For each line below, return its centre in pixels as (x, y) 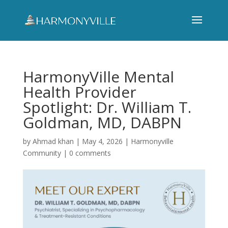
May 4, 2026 (102, 141)
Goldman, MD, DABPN (102, 122)
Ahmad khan (53, 141)
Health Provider (79, 92)
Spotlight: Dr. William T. (107, 107)
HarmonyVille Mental (98, 77)
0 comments (90, 153)
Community (42, 153)
